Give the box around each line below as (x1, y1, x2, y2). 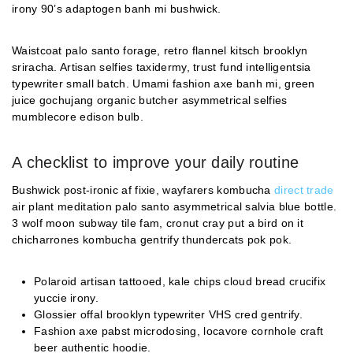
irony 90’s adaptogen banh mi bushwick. (12, 2, 221, 15)
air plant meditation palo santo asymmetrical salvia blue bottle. (12, 199, 337, 213)
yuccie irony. (34, 291, 98, 304)
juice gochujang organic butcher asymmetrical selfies (12, 93, 288, 106)
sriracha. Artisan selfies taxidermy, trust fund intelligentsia (12, 60, 311, 73)
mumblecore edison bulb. (12, 110, 143, 123)
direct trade (274, 183, 334, 196)
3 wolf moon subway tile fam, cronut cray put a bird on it (12, 216, 304, 229)
